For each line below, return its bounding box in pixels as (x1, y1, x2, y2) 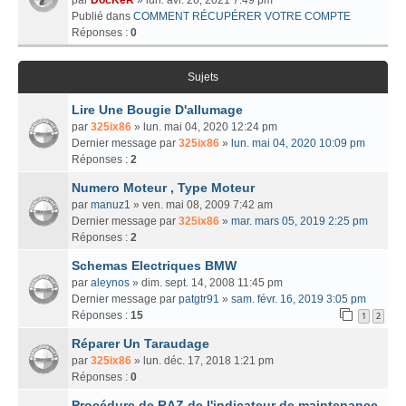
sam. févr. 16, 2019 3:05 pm (231, 292, 366, 305)
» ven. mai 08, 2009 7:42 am (130, 198, 273, 211)
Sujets (188, 70, 218, 83)
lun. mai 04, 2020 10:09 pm (231, 136, 365, 150)
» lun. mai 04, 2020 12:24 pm (131, 120, 277, 133)
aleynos (91, 275, 130, 289)
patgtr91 (179, 292, 219, 305)
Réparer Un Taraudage (72, 335, 209, 351)
